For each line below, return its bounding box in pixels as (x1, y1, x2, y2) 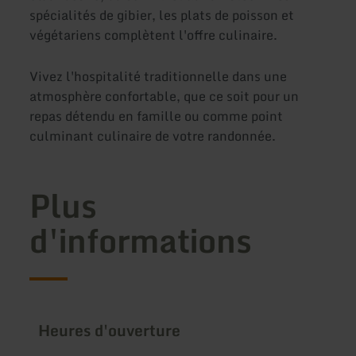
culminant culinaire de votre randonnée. (29, 125, 277, 146)
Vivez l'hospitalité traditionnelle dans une (29, 65, 288, 87)
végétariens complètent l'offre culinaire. (29, 25, 278, 46)
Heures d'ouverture (38, 317, 181, 342)
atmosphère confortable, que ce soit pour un (29, 85, 300, 106)
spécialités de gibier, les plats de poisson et (29, 5, 295, 26)
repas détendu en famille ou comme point (29, 105, 284, 126)
